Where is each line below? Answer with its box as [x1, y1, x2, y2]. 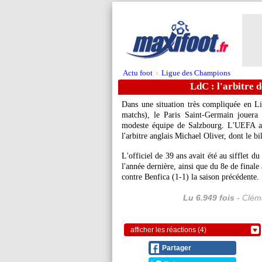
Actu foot [123, 68, 153, 77]
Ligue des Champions [161, 68, 230, 77]
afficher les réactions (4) [130, 226, 206, 234]
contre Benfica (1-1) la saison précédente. [122, 173, 259, 181]
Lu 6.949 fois [182, 193, 235, 202]
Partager [162, 244, 191, 252]
